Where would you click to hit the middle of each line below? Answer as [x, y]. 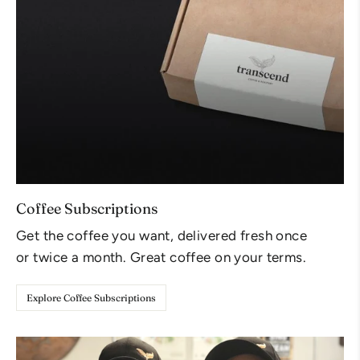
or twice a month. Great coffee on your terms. [162, 257]
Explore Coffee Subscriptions [91, 297]
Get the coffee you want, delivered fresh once [162, 235]
